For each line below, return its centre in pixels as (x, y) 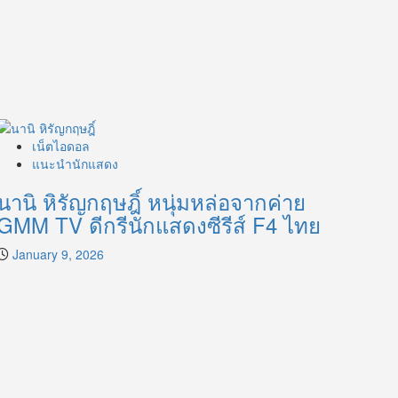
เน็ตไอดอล (61, 145)
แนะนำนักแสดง (75, 163)
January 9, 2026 (58, 254)
